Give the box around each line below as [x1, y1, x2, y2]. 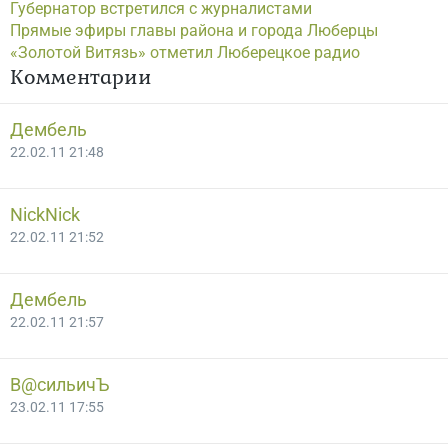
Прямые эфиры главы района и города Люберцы [10, 21, 378, 40]
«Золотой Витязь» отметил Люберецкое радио [10, 43, 360, 62]
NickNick [10, 204, 80, 225]
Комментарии [10, 60, 152, 92]
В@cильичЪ [10, 374, 110, 395]
